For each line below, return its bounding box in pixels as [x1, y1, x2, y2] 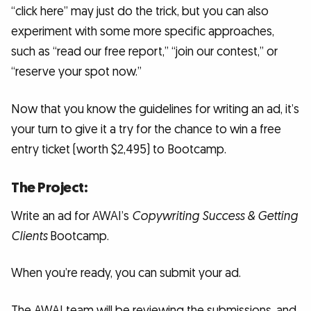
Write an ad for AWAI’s [11, 208, 132, 224]
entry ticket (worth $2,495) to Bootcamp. [11, 142, 226, 158]
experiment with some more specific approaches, [11, 24, 274, 40]
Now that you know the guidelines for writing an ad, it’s [11, 101, 299, 118]
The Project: [11, 178, 87, 197]
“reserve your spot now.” [11, 64, 142, 81]
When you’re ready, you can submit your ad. [11, 265, 241, 282]
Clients [11, 228, 47, 244]
